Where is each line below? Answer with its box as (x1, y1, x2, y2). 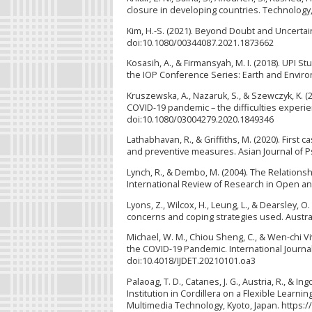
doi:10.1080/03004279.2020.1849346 (127, 113, 274, 125)
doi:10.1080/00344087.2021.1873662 (127, 36, 274, 49)
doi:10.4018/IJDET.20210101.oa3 (127, 255, 256, 267)
